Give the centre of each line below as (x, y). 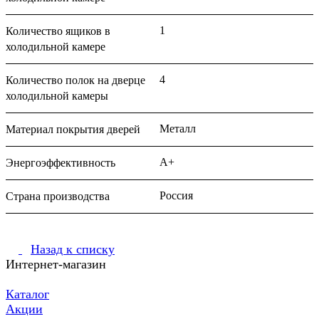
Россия (176, 195)
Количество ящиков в (58, 31)
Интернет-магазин (56, 264)
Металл (178, 128)
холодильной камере (56, 46)
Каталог (27, 294)
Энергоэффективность (61, 162)
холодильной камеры (57, 95)
